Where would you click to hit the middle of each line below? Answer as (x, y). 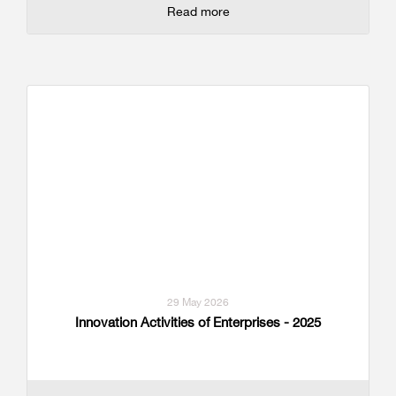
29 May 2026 (198, 301)
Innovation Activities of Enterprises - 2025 (198, 322)
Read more (198, 11)
